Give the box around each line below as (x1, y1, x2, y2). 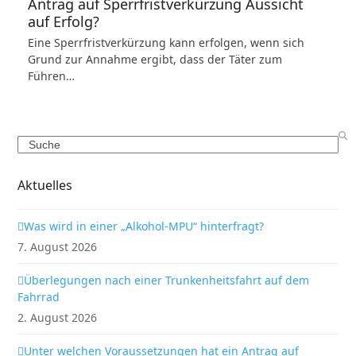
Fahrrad (17, 289, 60, 304)
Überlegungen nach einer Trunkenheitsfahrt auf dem (24, 273, 310, 288)
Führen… (27, 68, 75, 83)
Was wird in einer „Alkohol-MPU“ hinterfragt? (24, 219, 265, 234)
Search (17, 136, 54, 151)
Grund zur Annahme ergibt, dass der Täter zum (27, 52, 282, 67)
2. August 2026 (17, 310, 98, 325)
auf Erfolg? (27, 12, 99, 31)
